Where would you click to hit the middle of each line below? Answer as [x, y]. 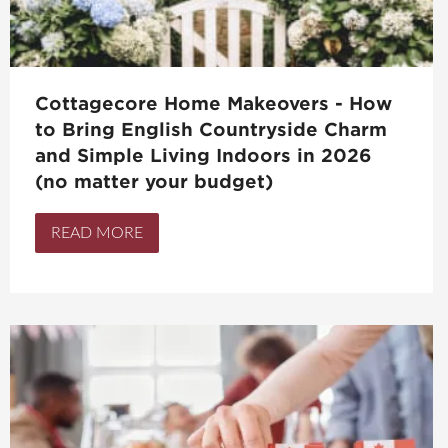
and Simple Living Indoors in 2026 [203, 156]
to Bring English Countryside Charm [211, 130]
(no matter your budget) [154, 182]
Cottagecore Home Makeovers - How [213, 104]
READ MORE [97, 233]
